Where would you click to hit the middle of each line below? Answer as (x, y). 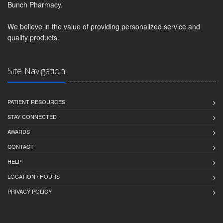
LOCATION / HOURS (34, 176)
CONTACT (21, 146)
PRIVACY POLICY (30, 191)
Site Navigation (36, 70)
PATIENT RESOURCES (36, 101)
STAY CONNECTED (32, 116)
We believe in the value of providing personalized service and (104, 26)
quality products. (33, 37)
